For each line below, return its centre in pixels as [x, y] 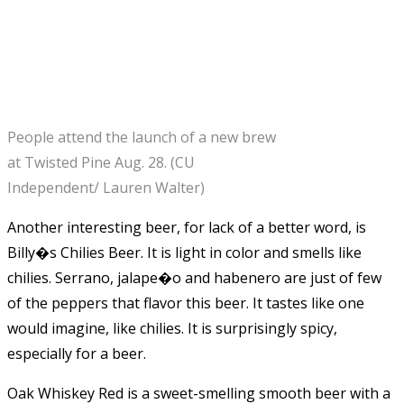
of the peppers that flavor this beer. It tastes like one [186, 303]
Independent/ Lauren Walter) [106, 187]
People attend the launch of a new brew [142, 137]
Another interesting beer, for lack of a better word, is [187, 227]
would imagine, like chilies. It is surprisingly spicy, [172, 328]
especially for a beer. [77, 353]
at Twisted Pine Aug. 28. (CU [101, 162]
